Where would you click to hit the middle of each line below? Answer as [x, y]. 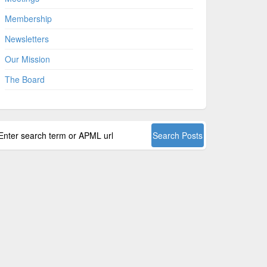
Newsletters [27, 39]
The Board [24, 80]
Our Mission [27, 59]
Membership [28, 19]
